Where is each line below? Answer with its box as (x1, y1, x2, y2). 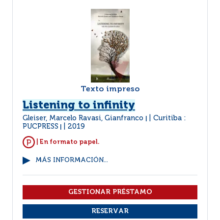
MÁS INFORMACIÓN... (35, 157, 108, 164)
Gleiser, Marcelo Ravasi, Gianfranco (23, 115, 145, 122)
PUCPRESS (23, 123, 58, 130)
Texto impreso (80, 85, 140, 93)
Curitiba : (153, 115, 186, 122)
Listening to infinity (23, 100, 135, 111)
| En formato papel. (35, 138, 100, 145)
